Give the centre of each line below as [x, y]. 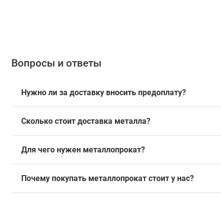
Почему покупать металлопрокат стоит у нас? [107, 178]
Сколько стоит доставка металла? [86, 121]
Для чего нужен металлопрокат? [83, 149]
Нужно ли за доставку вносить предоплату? [103, 92]
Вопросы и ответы [56, 63]
